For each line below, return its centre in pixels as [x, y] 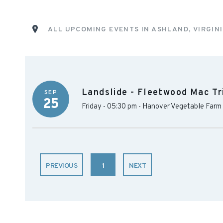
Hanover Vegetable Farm [182, 107]
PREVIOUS [62, 166]
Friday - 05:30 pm [109, 107]
